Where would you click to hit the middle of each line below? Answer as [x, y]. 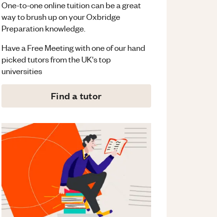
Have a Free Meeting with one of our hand [74, 48]
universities [22, 71]
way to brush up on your [43, 17]
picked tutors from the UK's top [56, 59]
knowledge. [65, 28]
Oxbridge [103, 17]
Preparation [23, 28]
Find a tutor [76, 96]
